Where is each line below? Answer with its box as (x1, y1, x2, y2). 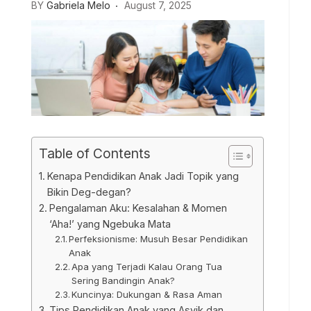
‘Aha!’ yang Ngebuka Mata (49, 217, 171, 230)
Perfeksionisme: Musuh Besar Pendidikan (69, 233, 249, 244)
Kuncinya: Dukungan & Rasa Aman (72, 288, 223, 300)
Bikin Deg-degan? (47, 185, 131, 198)
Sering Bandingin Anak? (72, 274, 176, 286)
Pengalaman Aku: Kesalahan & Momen (49, 201, 227, 214)
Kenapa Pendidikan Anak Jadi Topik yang (47, 169, 239, 182)
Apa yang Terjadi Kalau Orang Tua (72, 260, 223, 272)
